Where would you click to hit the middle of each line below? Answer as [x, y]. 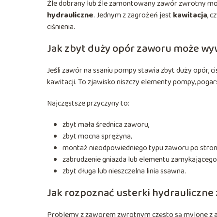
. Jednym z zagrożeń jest [133, 15]
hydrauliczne [70, 15]
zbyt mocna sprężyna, [97, 136]
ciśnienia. [61, 27]
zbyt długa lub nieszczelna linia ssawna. [124, 171]
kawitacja [190, 15]
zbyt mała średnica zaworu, [106, 124]
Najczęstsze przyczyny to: [88, 103]
